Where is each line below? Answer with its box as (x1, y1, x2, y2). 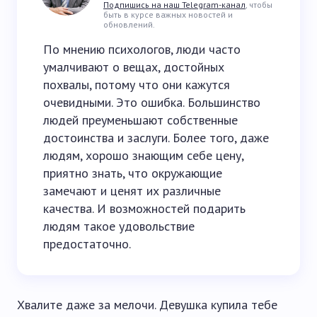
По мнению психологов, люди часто (43, 41, 241, 57)
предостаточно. (43, 236, 131, 252)
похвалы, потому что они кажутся (43, 76, 230, 93)
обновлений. (103, 19, 155, 30)
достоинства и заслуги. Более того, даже (43, 129, 269, 146)
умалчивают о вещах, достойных (43, 59, 224, 75)
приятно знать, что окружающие (43, 165, 222, 181)
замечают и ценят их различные (43, 183, 221, 199)
